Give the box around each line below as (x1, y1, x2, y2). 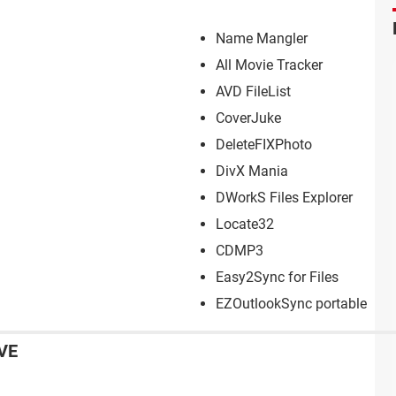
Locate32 (216, 216, 274, 233)
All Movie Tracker (216, 57, 323, 74)
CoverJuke (216, 110, 281, 127)
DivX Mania (216, 163, 288, 180)
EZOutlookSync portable (216, 295, 367, 313)
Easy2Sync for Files (216, 269, 339, 286)
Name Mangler (216, 30, 308, 48)
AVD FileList (216, 83, 291, 101)
